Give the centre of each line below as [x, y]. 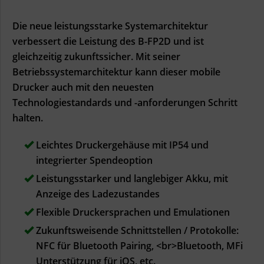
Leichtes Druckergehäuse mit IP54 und [121, 145]
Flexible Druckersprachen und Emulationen [132, 212]
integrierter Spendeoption [94, 160]
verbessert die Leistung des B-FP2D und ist [108, 41]
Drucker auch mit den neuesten [83, 87]
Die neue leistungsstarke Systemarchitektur [110, 26]
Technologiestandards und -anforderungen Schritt [125, 102]
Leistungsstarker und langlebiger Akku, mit [131, 178]
